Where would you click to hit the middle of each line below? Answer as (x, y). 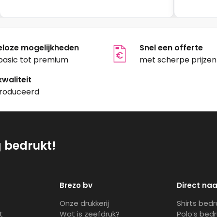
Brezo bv (76, 186)
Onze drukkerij (84, 203)
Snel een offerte (171, 48)
